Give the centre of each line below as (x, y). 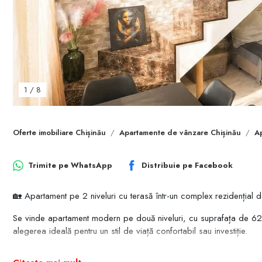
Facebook (214, 165)
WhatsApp (92, 165)
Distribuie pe (168, 165)
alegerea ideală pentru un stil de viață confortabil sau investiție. (130, 231)
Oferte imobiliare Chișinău (59, 133)
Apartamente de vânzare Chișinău (180, 133)
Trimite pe (49, 165)
